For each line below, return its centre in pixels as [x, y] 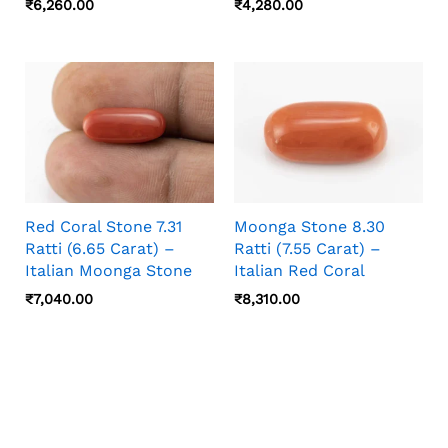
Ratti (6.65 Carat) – [100, 249]
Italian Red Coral [299, 271]
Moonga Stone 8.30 [309, 227]
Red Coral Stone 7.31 [103, 227]
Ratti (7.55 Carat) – [307, 249]
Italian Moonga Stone [108, 271]
